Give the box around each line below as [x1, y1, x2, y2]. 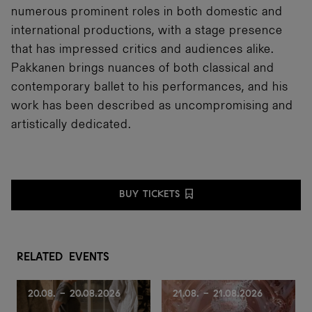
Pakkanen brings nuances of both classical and [11, 62, 274, 75]
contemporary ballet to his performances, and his [11, 81, 288, 94]
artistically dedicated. [11, 118, 131, 132]
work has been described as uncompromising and [11, 100, 293, 113]
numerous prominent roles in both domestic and [11, 6, 283, 19]
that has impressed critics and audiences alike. [11, 43, 274, 56]
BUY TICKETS [118, 186, 180, 201]
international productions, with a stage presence [11, 24, 283, 38]
